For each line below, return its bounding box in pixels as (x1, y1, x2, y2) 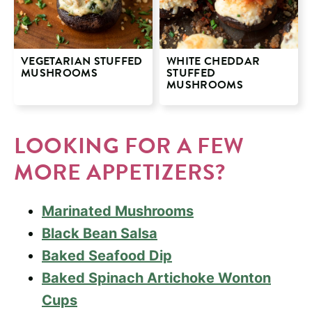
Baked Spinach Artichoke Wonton (42, 269, 271, 286)
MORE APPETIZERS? (14, 155, 226, 189)
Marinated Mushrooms (42, 202, 194, 219)
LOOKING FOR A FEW (14, 129, 244, 162)
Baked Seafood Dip (42, 247, 172, 264)
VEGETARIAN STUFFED (21, 52, 143, 70)
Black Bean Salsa (42, 224, 157, 242)
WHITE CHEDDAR (166, 52, 260, 70)
